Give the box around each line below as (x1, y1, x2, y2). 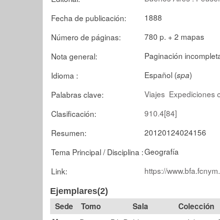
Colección (178, 201, 214, 212)
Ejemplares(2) (50, 186, 108, 196)
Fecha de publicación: (51, 12, 126, 23)
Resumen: (51, 127, 86, 138)
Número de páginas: (51, 31, 121, 42)
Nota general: (51, 50, 97, 61)
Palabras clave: (51, 88, 104, 100)
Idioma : (51, 69, 78, 81)
